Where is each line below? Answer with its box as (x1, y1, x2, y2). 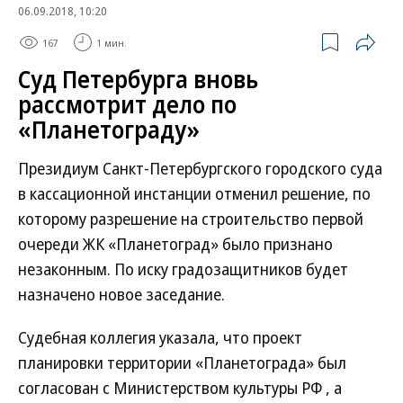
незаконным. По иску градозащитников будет (18, 258, 348, 280)
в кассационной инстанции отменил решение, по (18, 183, 371, 204)
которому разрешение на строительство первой (18, 208, 363, 229)
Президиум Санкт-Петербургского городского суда (18, 157, 382, 179)
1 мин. (96, 35, 127, 49)
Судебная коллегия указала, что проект (18, 327, 302, 348)
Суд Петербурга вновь (18, 63, 258, 95)
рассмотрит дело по (18, 88, 237, 121)
